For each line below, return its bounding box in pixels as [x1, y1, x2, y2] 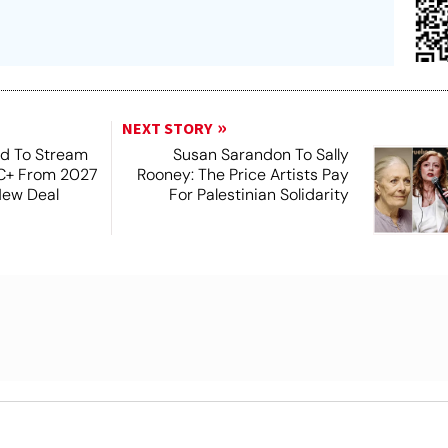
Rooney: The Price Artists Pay [136, 163, 349, 185]
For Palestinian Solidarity [168, 183, 349, 205]
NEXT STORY [121, 117, 212, 140]
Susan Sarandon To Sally [172, 143, 349, 165]
